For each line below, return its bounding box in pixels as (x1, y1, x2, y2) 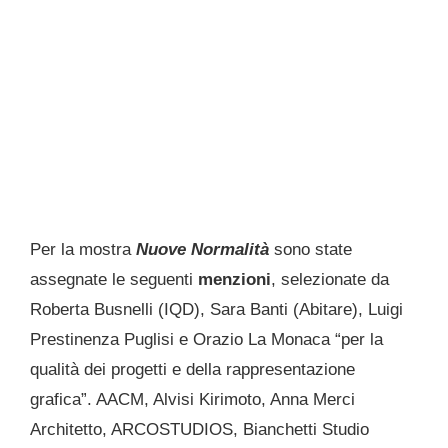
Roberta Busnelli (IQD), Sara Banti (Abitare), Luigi (30, 300, 403, 320)
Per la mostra (30, 240, 136, 260)
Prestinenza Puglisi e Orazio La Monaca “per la (30, 330, 383, 350)
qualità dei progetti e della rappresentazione (30, 360, 355, 380)
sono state (269, 240, 352, 260)
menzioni (198, 270, 271, 290)
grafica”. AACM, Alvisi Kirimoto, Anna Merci (30, 390, 355, 410)
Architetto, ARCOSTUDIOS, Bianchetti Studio (30, 420, 369, 440)
